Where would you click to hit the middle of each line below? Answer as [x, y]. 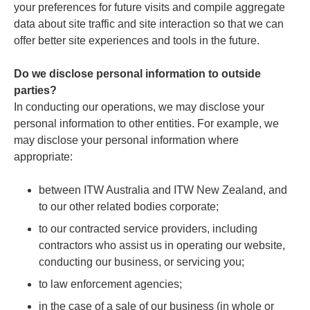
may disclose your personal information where [126, 140]
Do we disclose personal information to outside [137, 73]
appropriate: [43, 156]
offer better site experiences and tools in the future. [137, 40]
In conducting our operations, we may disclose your [139, 107]
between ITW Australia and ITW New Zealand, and [163, 190]
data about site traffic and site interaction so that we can [149, 24]
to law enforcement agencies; [110, 284]
